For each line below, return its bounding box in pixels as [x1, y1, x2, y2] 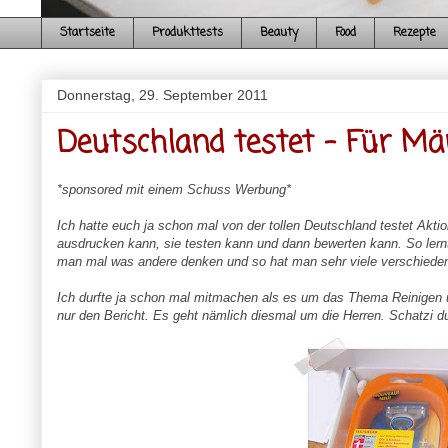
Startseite [59, 24, 115, 43]
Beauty [259, 24, 298, 43]
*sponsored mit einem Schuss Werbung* [56, 182, 291, 198]
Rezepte [392, 24, 436, 43]
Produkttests [151, 24, 223, 43]
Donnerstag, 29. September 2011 [56, 87, 268, 104]
